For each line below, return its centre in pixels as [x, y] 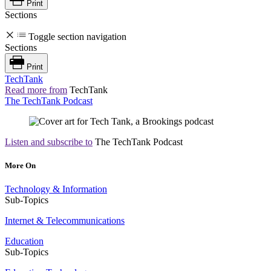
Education [24, 241]
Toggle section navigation [77, 36]
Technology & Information [56, 189]
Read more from [36, 90]
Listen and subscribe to [49, 142]
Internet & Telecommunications [65, 221]
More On [20, 166]
